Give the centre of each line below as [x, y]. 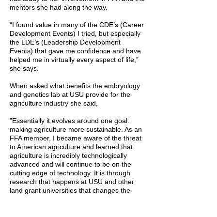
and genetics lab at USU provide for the [70, 94]
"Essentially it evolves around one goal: [70, 121]
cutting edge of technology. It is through [70, 173]
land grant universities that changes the [70, 190]
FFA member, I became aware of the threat [76, 138]
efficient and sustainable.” [49, 208]
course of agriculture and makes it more [71, 199]
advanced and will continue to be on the [70, 164]
